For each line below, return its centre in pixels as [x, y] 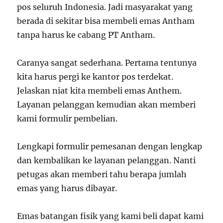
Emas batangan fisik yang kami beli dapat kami [111, 216]
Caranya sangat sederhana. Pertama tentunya [107, 63]
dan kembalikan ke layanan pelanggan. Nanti [107, 160]
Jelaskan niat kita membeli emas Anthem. [100, 91]
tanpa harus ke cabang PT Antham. [86, 35]
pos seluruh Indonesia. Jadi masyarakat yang [105, 7]
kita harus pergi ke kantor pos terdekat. [95, 77]
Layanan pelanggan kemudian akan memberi [107, 105]
